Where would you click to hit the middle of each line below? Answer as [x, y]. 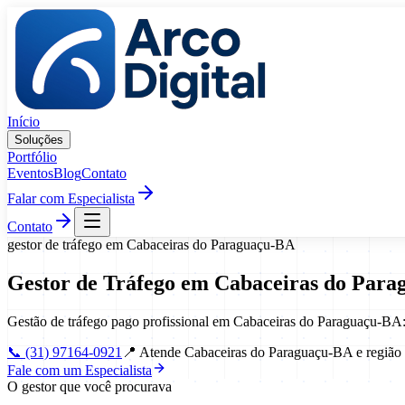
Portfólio [32, 157]
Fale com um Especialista [80, 370]
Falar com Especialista [71, 198]
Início [24, 122]
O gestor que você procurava [89, 386]
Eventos [30, 173]
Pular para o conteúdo [69, 14]
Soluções [39, 140]
